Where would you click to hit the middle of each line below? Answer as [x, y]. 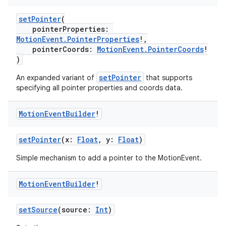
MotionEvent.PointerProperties [78, 39]
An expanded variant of [56, 78]
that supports [168, 78]
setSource [38, 210]
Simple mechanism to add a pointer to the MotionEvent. [109, 158]
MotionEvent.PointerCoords [150, 49]
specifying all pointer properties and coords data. [99, 88]
